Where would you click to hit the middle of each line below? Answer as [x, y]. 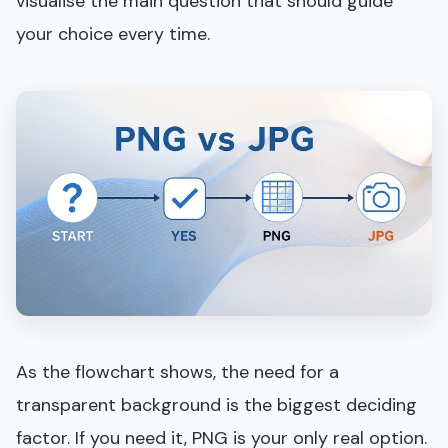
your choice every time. [113, 33]
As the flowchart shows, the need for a [177, 371]
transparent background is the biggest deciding [216, 404]
